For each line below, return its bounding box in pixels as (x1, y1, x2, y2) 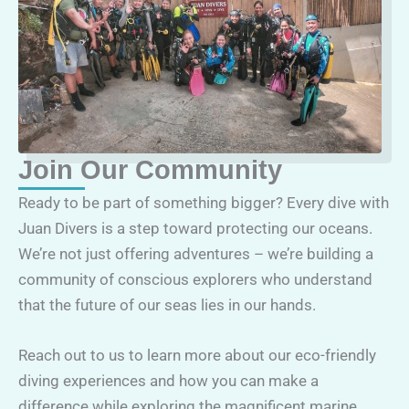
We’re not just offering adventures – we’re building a (18, 244, 373, 263)
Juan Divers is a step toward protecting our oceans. (18, 218, 372, 237)
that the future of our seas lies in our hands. (18, 295, 316, 314)
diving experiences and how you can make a (18, 371, 319, 390)
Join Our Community (18, 154, 282, 184)
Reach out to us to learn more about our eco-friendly (18, 345, 376, 364)
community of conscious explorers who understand (18, 269, 372, 288)
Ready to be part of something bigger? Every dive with (18, 193, 389, 212)
